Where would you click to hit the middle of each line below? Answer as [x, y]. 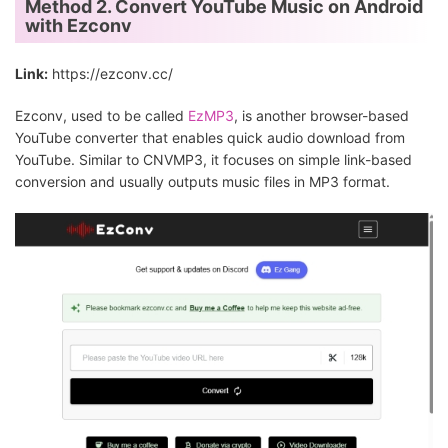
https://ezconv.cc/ [110, 74]
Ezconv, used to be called [101, 116]
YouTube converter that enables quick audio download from [210, 138]
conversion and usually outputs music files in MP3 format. [202, 182]
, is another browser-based [321, 116]
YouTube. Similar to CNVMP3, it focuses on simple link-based [213, 160]
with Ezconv [78, 26]
